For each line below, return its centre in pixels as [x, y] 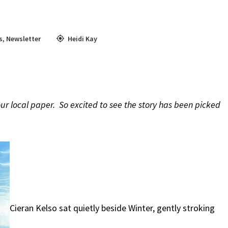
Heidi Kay [82, 38]
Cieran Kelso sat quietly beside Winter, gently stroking [112, 208]
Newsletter [23, 38]
